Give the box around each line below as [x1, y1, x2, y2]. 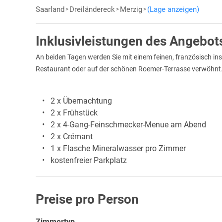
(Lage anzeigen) [147, 5, 199, 14]
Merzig [120, 5, 142, 14]
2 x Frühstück [51, 108, 98, 118]
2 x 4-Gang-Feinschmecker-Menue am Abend [51, 120, 206, 130]
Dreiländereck [69, 5, 115, 14]
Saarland [36, 5, 64, 14]
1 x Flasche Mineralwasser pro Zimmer [51, 144, 186, 154]
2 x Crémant [51, 132, 93, 142]
